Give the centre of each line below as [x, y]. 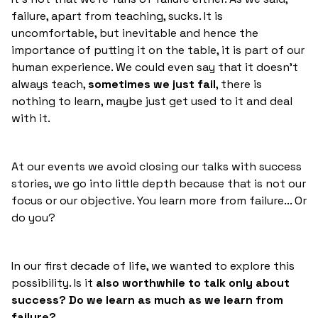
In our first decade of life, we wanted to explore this [153, 265]
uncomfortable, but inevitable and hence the [135, 33]
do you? [33, 217]
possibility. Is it [54, 283]
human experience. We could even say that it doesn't [155, 67]
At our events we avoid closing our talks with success [157, 166]
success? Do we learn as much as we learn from [147, 300]
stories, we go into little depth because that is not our [159, 183]
